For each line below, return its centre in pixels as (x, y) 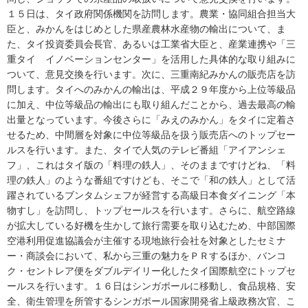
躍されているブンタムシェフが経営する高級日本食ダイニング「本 (151, 195)
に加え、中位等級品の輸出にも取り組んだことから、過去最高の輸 (151, 104)
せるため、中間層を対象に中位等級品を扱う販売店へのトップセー (151, 134)
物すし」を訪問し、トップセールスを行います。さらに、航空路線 (151, 210)
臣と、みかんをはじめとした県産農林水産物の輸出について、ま (146, 29)
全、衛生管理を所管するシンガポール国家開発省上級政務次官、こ (151, 301)
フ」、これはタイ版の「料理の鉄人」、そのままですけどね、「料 (151, 165)
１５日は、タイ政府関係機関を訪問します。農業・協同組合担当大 (151, 13)
